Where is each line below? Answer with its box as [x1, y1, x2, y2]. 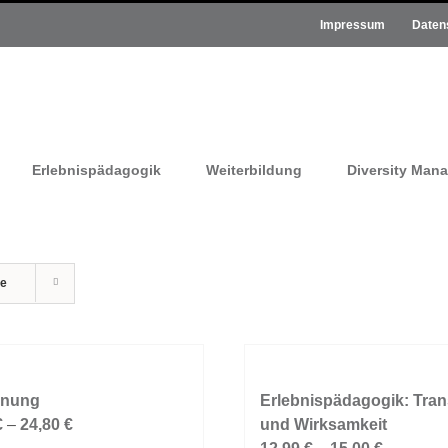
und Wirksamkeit [260, 416, 387, 433]
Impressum [320, 18, 385, 32]
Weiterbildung [206, 162, 302, 178]
